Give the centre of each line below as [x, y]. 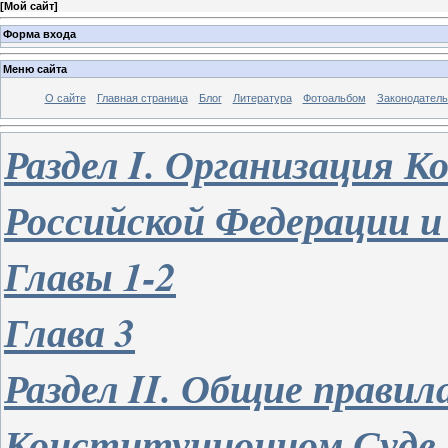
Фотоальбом [334, 98]
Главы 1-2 [90, 275]
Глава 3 [69, 331]
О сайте [65, 98]
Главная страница [142, 98]
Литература [262, 98]
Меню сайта [35, 69]
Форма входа [39, 33]
